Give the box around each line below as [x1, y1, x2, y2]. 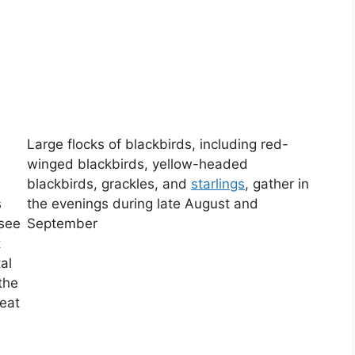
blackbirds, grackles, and [27, 176, 191, 193]
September [27, 216, 97, 232]
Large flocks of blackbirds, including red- [27, 136, 288, 153]
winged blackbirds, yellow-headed [27, 156, 248, 173]
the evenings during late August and [27, 196, 258, 212]
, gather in [245, 176, 309, 193]
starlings [191, 176, 245, 193]
